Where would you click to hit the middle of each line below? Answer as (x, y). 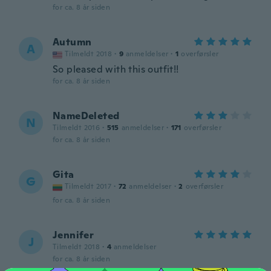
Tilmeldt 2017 (88, 186)
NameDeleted (86, 116)
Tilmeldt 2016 (77, 128)
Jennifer (73, 235)
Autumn (72, 42)
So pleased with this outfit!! (116, 69)
